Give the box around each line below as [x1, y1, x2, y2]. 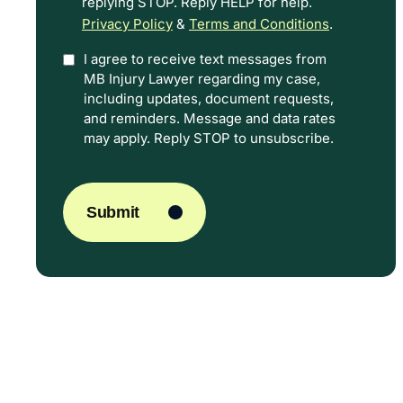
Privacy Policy [82, 15, 173, 32]
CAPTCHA [62, 167, 134, 185]
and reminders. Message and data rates [84, 110, 336, 127]
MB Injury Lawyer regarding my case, [84, 70, 320, 87]
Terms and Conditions [189, 15, 329, 32]
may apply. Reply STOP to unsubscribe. [84, 130, 334, 147]
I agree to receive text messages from [84, 50, 327, 67]
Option [62, 54, 109, 72]
